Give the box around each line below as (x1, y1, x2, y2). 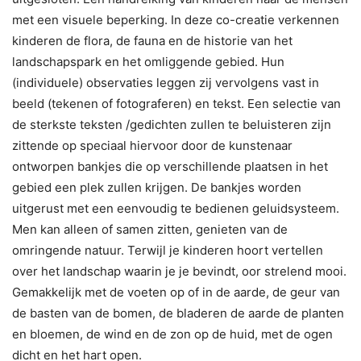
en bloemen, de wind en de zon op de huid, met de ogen (12, 326, 333, 342)
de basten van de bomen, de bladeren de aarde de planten (12, 305, 344, 321)
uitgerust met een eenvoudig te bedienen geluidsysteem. (12, 200, 339, 216)
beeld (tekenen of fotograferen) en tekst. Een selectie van (12, 95, 341, 111)
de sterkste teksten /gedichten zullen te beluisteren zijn (12, 116, 331, 132)
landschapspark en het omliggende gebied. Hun (12, 53, 284, 69)
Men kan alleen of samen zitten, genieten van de (12, 221, 288, 237)
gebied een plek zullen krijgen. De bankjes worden (12, 179, 301, 195)
